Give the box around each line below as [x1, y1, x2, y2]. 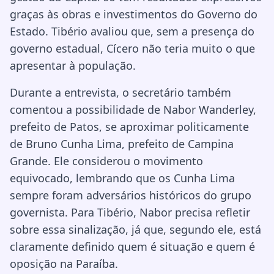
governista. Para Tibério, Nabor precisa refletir [10, 204, 250, 220]
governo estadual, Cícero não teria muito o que [10, 40, 255, 56]
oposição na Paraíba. [10, 256, 118, 271]
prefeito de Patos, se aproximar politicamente [10, 119, 249, 134]
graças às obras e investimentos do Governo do [10, 6, 257, 21]
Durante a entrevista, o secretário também [10, 84, 231, 100]
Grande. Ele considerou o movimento [10, 153, 203, 168]
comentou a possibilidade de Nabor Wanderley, [10, 102, 256, 117]
